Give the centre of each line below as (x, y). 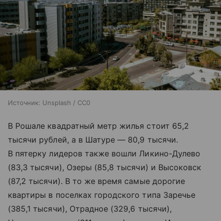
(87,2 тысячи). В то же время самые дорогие (97, 181)
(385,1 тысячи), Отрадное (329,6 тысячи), (90, 208)
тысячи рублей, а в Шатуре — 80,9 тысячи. (93, 139)
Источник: (24, 102)
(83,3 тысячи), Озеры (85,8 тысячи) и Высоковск (105, 167)
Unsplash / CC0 (66, 102)
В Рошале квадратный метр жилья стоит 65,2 (98, 126)
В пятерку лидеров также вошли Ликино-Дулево (104, 153)
